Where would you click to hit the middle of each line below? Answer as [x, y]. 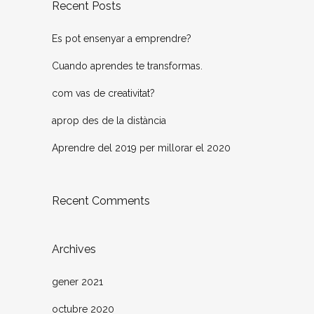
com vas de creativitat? [103, 94]
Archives [74, 250]
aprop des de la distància [109, 121]
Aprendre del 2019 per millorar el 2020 [141, 148]
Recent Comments [101, 201]
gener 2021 [77, 282]
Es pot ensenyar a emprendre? [122, 39]
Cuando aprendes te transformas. [127, 66]
